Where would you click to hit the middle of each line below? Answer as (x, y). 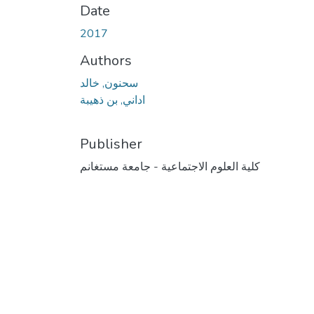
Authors (106, 60)
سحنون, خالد (109, 83)
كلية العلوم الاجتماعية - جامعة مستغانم (170, 166)
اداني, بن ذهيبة (112, 100)
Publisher (111, 144)
